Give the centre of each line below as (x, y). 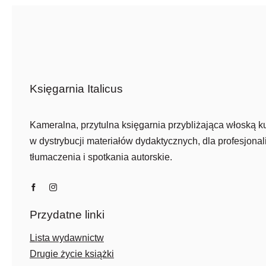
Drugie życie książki (72, 254)
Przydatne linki (67, 215)
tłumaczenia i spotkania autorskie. (101, 157)
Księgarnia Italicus (76, 89)
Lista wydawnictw (66, 238)
